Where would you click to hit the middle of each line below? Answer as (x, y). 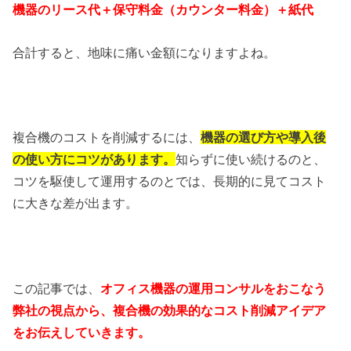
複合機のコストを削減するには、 (107, 138)
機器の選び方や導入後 (264, 138)
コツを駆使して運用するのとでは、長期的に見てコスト (170, 181)
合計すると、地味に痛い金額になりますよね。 (145, 52)
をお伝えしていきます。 (82, 333)
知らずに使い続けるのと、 (251, 159)
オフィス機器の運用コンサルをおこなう (213, 289)
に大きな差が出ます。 (76, 203)
